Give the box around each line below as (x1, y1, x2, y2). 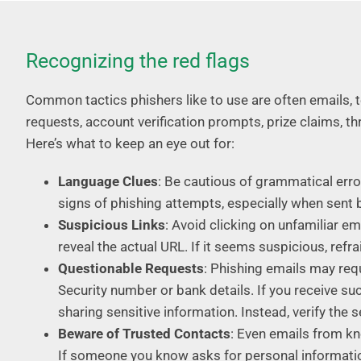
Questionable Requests (57, 259, 204, 276)
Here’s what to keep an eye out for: (25, 135, 234, 151)
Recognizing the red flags (25, 48, 250, 73)
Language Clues (57, 172, 158, 189)
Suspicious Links (57, 216, 165, 233)
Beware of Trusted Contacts (57, 325, 230, 342)
